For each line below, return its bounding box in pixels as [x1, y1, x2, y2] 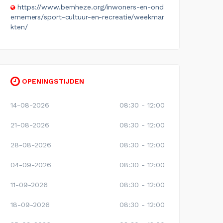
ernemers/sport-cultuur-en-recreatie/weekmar [10, 12, 164, 21]
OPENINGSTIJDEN [20, 77, 84, 85]
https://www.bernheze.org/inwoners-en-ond [17, 2, 164, 11]
